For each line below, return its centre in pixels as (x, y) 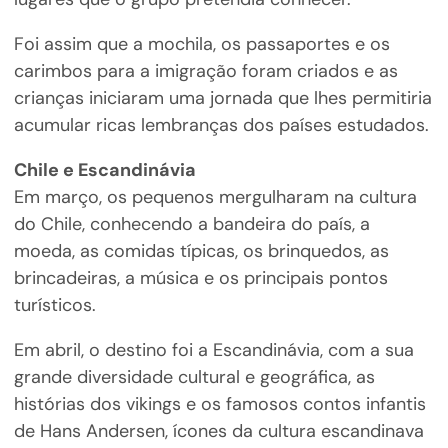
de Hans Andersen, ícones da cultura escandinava (218, 431)
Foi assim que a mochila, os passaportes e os (201, 44)
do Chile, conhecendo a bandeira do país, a (191, 224)
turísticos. (54, 305)
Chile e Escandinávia (104, 170)
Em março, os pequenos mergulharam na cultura (215, 197)
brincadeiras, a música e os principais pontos (200, 278)
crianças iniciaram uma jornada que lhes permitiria (222, 98)
